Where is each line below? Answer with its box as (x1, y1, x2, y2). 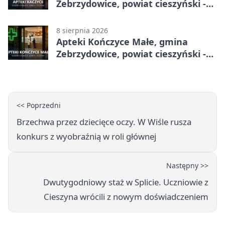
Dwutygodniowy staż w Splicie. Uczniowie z (43, 176, 208, 188)
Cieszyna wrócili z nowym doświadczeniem (44, 190, 208, 202)
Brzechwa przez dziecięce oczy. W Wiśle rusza (17, 116, 191, 128)
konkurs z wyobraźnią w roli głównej (17, 130, 156, 142)
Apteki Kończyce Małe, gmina (56, 35, 188, 48)
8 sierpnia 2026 (56, 25, 108, 35)
